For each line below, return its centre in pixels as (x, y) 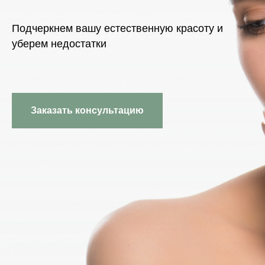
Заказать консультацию (87, 110)
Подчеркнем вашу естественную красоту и (117, 28)
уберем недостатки (59, 44)
